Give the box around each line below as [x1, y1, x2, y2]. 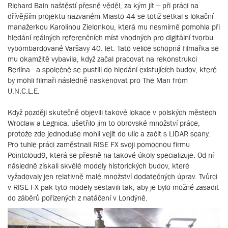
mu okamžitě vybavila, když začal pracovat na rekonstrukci [8, 54, 197, 64]
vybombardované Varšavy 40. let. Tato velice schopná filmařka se [8, 44, 219, 53]
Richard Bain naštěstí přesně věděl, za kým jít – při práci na [8, 1, 198, 10]
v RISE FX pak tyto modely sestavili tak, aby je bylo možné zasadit [8, 183, 219, 192]
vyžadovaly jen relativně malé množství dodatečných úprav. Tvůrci [8, 172, 217, 181]
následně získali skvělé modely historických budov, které [8, 161, 189, 170]
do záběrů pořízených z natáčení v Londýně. [8, 193, 148, 203]
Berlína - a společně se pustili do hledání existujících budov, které [8, 65, 217, 74]
